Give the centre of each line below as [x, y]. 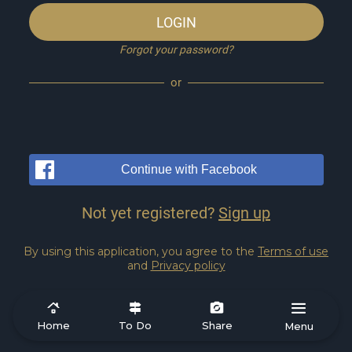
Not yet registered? [150, 213]
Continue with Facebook [189, 170]
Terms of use [293, 252]
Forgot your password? [176, 50]
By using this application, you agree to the [141, 252]
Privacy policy [188, 266]
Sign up [244, 213]
